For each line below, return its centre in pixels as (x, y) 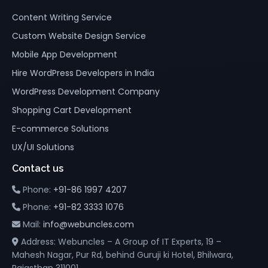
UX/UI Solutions (43, 147)
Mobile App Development (65, 55)
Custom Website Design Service (79, 36)
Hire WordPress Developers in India (83, 73)
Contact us (38, 169)
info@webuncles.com (89, 225)
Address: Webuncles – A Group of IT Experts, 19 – (120, 242)
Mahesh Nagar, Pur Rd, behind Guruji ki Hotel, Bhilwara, (123, 255)
